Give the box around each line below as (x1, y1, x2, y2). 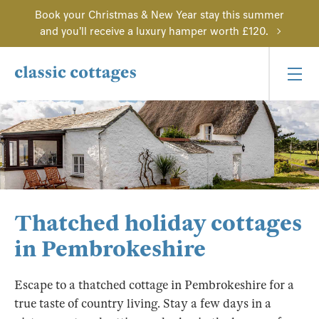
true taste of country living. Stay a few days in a (14, 296, 271, 311)
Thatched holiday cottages (14, 209, 302, 237)
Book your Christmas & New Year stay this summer (35, 9, 284, 21)
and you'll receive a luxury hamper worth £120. (39, 25, 268, 38)
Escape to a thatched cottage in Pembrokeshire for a (14, 278, 294, 293)
